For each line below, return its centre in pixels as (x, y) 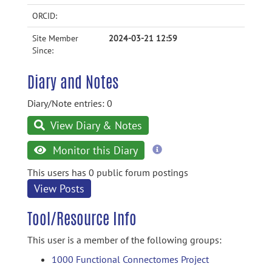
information (185, 160)
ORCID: (45, 16)
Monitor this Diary (93, 150)
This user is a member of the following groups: (124, 240)
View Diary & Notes (95, 125)
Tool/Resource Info (82, 219)
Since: (43, 50)
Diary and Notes (73, 82)
